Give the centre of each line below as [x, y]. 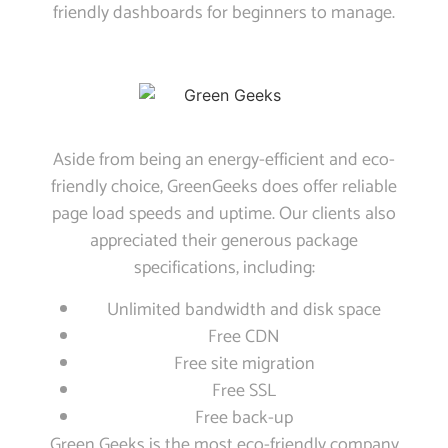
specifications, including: [224, 268]
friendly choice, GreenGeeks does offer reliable [224, 187]
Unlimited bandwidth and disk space [244, 309]
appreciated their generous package [224, 241]
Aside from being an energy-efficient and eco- [224, 160]
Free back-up [244, 417]
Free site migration [244, 363]
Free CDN [244, 336]
